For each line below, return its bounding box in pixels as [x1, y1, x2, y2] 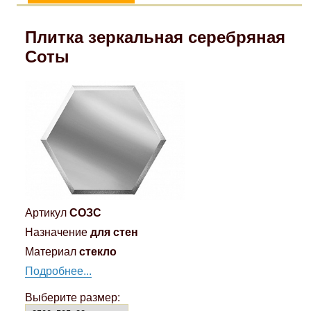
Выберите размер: [24, 292, 120, 304]
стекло [78, 246, 117, 258]
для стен [90, 226, 138, 239]
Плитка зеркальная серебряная [24, 27, 285, 47]
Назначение [24, 226, 87, 239]
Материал [24, 246, 76, 258]
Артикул [24, 207, 67, 219]
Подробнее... [24, 265, 92, 278]
